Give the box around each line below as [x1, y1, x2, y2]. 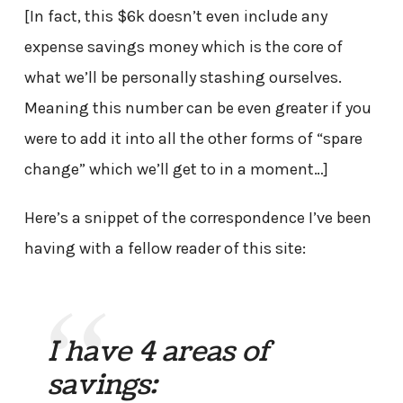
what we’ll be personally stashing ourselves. [23, 67, 342, 88]
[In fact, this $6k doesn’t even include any [23, 6, 327, 27]
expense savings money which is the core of [23, 37, 343, 58]
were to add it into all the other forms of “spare [23, 129, 363, 149]
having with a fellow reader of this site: [23, 238, 306, 259]
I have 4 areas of [48, 332, 272, 372]
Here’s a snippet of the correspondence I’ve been [23, 208, 372, 228]
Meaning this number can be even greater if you [23, 98, 372, 119]
